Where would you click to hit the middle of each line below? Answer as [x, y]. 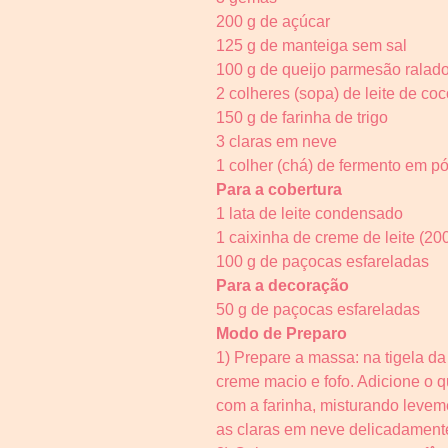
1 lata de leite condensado [309, 214]
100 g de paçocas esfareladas [322, 262]
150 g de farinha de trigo [302, 118]
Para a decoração [282, 286]
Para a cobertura [279, 190]
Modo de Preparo [281, 334]
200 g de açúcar [273, 22]
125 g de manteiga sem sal [311, 46]
